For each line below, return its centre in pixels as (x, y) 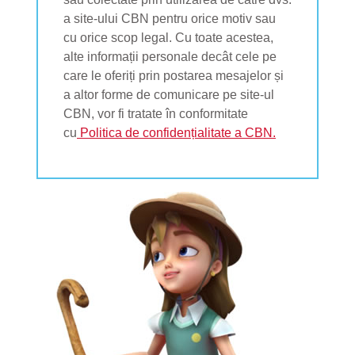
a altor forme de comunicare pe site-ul (169, 94)
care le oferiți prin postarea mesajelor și (174, 75)
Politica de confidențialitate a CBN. (176, 132)
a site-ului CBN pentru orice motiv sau (170, 18)
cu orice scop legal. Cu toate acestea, (168, 37)
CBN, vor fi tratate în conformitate (156, 113)
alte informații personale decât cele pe (170, 56)
